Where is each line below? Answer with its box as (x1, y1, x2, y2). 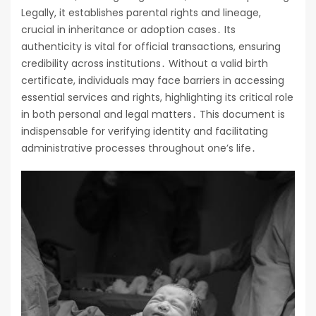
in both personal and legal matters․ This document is (21, 107, 285, 122)
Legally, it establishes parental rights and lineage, (21, 6, 261, 20)
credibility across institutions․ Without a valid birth (21, 56, 268, 71)
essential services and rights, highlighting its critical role (21, 90, 293, 105)
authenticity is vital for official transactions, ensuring (21, 39, 281, 54)
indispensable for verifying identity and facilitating (21, 124, 268, 139)
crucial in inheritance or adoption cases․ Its (21, 23, 236, 37)
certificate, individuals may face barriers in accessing (21, 73, 284, 88)
